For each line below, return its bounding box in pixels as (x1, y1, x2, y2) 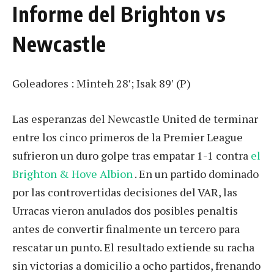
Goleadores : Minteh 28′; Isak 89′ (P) (12, 76, 191, 91)
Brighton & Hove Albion (12, 166, 135, 182)
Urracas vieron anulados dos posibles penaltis (12, 203, 238, 218)
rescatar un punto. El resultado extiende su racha (12, 240, 254, 255)
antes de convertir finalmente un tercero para (12, 221, 240, 237)
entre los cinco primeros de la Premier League (12, 130, 243, 145)
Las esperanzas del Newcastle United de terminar (12, 111, 258, 127)
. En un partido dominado (135, 166, 259, 182)
